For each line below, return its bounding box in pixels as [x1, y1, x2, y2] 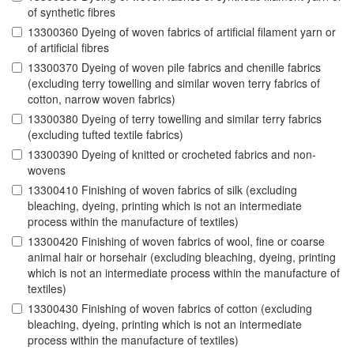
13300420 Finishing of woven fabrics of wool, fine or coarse [28, 233, 325, 250]
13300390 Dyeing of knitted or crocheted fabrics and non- [28, 146, 316, 163]
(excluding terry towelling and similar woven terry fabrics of [28, 75, 320, 92]
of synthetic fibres [28, 4, 115, 21]
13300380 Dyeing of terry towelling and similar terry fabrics [28, 111, 322, 127]
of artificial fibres [28, 40, 109, 56]
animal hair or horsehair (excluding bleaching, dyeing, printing [28, 249, 336, 265]
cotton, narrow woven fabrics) [28, 91, 175, 107]
